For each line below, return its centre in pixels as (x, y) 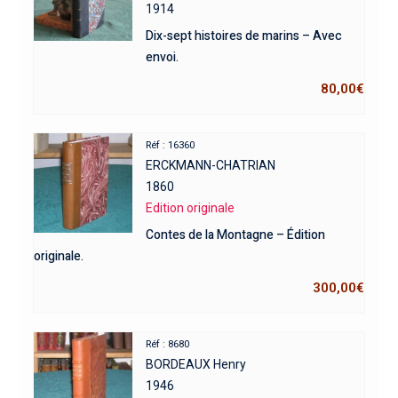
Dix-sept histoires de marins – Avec (244, 36)
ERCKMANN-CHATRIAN (211, 166)
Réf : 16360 (171, 146)
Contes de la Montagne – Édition (236, 235)
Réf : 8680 (168, 345)
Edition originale (191, 208)
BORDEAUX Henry (196, 365)
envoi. (163, 58)
